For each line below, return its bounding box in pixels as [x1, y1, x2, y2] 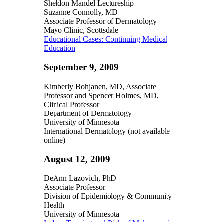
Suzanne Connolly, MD [44, 8, 118, 17]
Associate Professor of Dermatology [44, 17, 157, 26]
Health [44, 200, 64, 209]
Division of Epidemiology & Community [44, 191, 172, 200]
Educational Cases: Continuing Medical [44, 35, 167, 44]
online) [44, 135, 65, 144]
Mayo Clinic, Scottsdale [44, 26, 118, 35]
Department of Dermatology [44, 109, 132, 117]
